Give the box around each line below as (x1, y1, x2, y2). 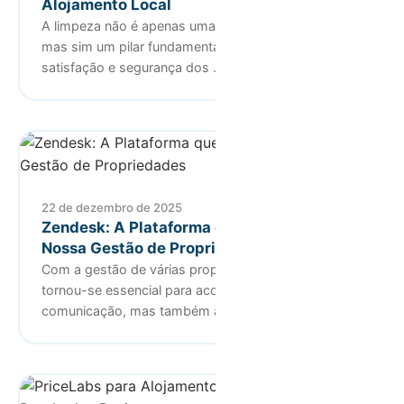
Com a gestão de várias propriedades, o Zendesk (41, 261, 342, 277)
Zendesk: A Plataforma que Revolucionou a (41, 217, 359, 236)
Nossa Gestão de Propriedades (41, 238, 271, 257)
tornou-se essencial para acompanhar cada (41, 281, 306, 298)
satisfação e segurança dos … (41, 59, 224, 75)
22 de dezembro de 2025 (41, 199, 182, 215)
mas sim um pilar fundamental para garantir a (41, 38, 314, 54)
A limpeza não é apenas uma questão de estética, (41, 17, 343, 33)
